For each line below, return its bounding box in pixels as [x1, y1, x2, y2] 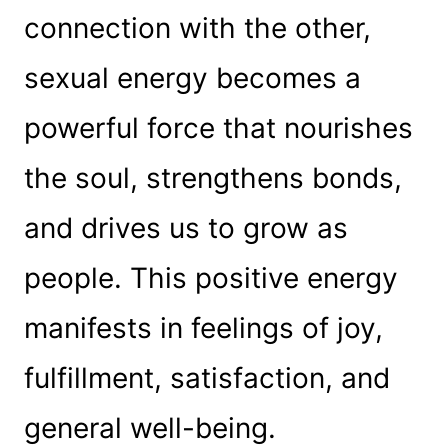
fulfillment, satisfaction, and [23, 360, 390, 395]
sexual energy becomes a [23, 60, 361, 95]
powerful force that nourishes [23, 110, 413, 145]
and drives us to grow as [23, 210, 348, 245]
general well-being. [23, 410, 276, 445]
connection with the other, [23, 10, 371, 45]
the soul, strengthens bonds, [23, 160, 402, 195]
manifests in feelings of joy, [23, 310, 383, 345]
